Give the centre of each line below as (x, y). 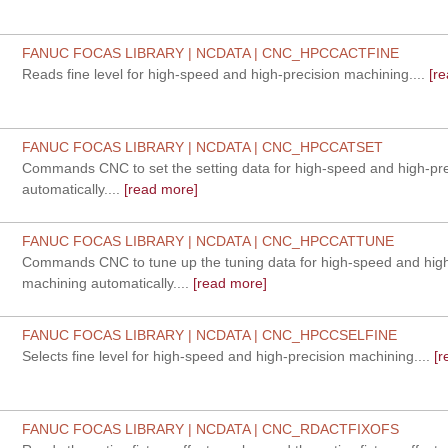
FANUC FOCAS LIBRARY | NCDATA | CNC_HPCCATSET (203, 147)
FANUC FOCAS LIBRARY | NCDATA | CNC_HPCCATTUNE (208, 241)
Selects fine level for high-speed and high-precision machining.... (226, 356)
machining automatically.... (106, 283)
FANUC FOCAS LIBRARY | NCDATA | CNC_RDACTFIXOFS (211, 429)
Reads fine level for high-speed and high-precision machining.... (224, 74)
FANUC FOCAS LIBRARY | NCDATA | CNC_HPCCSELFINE (210, 335)
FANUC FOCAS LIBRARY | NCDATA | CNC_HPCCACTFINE (211, 53)
